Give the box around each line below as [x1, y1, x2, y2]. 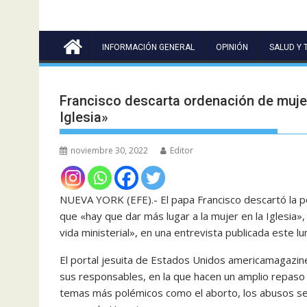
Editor [170, 144, 193, 156]
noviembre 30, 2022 [71, 144, 148, 156]
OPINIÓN [216, 42, 248, 52]
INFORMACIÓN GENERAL [102, 42, 195, 52]
